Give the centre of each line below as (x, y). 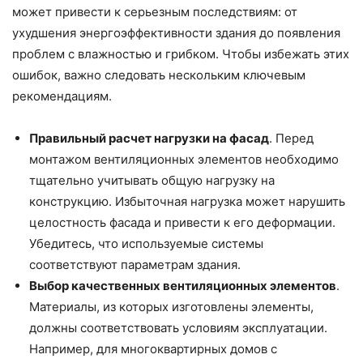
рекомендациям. (62, 96)
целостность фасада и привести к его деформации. (182, 222)
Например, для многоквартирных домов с (153, 348)
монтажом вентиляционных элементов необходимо (184, 159)
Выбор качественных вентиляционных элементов (183, 285)
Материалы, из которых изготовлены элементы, (171, 306)
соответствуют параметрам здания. (135, 264)
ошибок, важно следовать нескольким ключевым (159, 75)
